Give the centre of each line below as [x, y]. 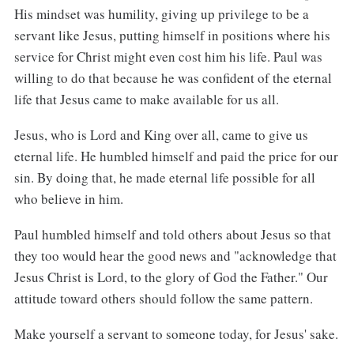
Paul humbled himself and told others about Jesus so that [172, 234]
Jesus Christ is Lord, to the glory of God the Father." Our [171, 277]
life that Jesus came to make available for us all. [146, 100]
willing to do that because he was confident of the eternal [173, 78]
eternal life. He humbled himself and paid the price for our [176, 156]
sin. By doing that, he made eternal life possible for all [164, 178]
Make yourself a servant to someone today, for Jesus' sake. [176, 333]
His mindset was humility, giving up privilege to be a [161, 14]
